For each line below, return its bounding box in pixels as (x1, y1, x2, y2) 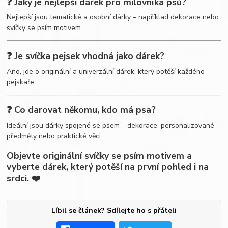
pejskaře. (7, 77, 36, 87)
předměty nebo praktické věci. (7, 131, 103, 141)
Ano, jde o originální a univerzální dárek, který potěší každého (7, 66, 205, 76)
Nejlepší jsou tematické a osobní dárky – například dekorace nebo (7, 12, 219, 22)
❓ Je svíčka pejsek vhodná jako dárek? (7, 49, 165, 62)
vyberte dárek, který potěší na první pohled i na (7, 161, 209, 174)
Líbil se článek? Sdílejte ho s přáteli (51, 206, 177, 216)
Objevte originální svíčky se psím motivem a (7, 150, 192, 162)
